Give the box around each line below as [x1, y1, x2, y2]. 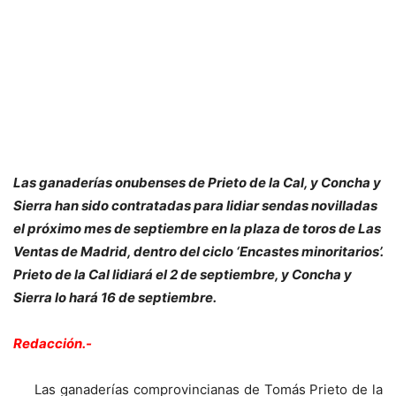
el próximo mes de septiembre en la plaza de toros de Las [13, 220, 381, 237]
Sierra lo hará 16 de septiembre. [13, 289, 217, 306]
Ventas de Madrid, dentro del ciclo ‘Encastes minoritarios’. [13, 243, 383, 260]
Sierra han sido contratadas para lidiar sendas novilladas [13, 197, 377, 214]
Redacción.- [13, 335, 92, 352]
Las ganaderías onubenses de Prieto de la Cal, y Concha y [13, 174, 381, 191]
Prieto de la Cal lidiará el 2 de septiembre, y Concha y [13, 266, 352, 283]
